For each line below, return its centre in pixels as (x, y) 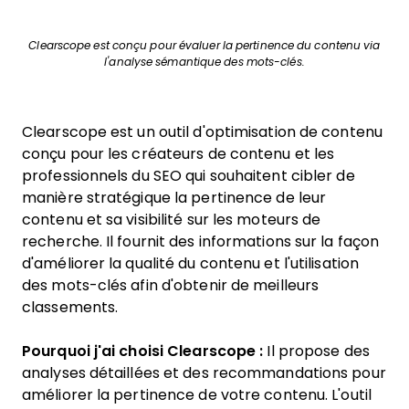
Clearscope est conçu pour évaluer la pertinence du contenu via (204, 46)
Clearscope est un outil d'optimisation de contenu (202, 132)
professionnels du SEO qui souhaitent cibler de (189, 176)
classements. (70, 307)
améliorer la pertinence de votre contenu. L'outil (197, 395)
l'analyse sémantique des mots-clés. (204, 62)
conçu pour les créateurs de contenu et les (178, 154)
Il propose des (316, 351)
